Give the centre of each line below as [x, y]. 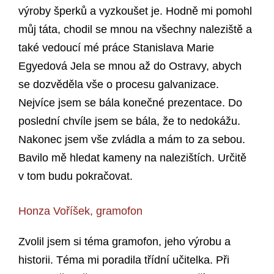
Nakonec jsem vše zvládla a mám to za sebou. [132, 140]
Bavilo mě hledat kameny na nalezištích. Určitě [132, 158]
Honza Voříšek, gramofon [80, 211]
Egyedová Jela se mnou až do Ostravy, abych [130, 66]
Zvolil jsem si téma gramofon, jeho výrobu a [124, 242]
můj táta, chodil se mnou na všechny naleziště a [135, 30]
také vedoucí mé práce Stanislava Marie [116, 48]
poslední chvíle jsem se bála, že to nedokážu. [129, 121]
